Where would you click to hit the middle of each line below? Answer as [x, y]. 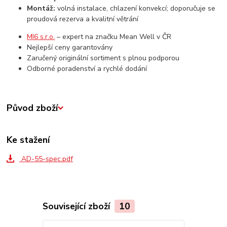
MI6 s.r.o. [41, 36]
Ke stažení [28, 140]
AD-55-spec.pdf [46, 159]
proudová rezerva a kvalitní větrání [83, 19]
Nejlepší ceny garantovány [70, 47]
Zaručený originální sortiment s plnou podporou [103, 58]
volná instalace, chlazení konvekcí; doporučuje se [136, 8]
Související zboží [77, 206]
